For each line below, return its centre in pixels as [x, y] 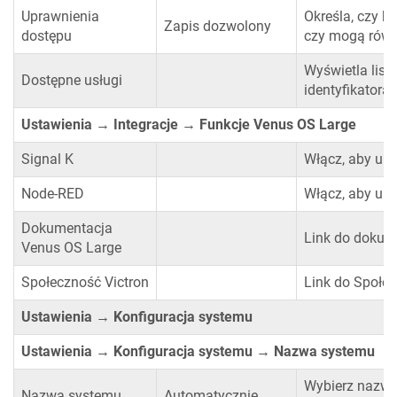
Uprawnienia [60, 17]
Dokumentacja [67, 229]
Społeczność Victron [85, 283]
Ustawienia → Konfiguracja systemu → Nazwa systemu [198, 352]
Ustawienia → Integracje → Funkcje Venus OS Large [189, 125]
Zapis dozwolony [218, 27]
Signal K [47, 160]
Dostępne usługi [72, 81]
